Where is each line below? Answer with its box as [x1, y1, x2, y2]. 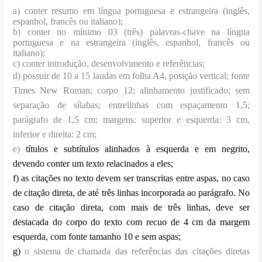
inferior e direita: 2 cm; [13, 129, 97, 140]
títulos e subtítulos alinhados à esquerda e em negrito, [26, 144, 250, 154]
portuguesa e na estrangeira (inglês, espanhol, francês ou [13, 37, 250, 48]
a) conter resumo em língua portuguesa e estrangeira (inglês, [13, 6, 250, 16]
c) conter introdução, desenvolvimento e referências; [13, 58, 205, 69]
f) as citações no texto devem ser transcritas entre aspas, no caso [13, 173, 250, 184]
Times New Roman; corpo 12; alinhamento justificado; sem [13, 85, 250, 96]
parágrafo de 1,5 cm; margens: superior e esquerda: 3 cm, [13, 115, 250, 125]
